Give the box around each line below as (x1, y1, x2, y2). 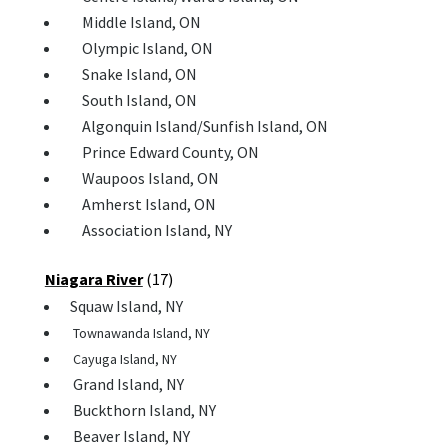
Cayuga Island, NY (60, 350, 177, 369)
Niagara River (44, 269, 143, 290)
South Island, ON (60, 90, 197, 111)
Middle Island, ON (60, 12, 201, 33)
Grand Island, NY (60, 374, 184, 395)
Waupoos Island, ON (60, 168, 219, 189)
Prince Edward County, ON (60, 142, 259, 163)
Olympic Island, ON (60, 38, 213, 59)
